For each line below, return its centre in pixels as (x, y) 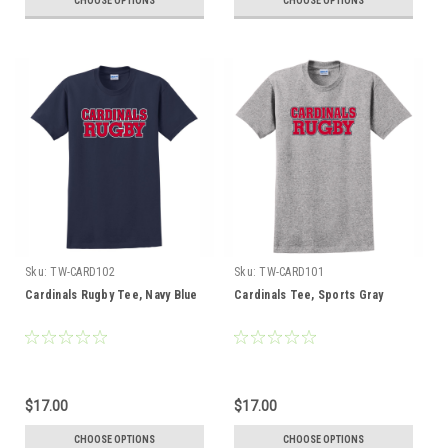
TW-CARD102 (82, 272)
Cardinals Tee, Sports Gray (309, 295)
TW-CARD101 (291, 272)
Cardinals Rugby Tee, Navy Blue (111, 295)
